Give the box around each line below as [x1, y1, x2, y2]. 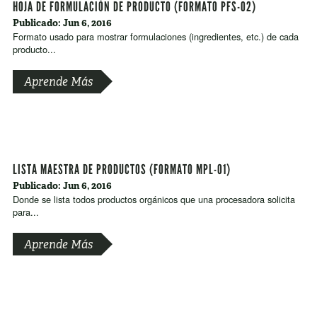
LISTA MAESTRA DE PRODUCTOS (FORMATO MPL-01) [12, 161, 231, 178]
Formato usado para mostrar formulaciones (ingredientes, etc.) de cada [12, 29, 299, 43]
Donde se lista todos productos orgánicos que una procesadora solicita [12, 192, 295, 206]
